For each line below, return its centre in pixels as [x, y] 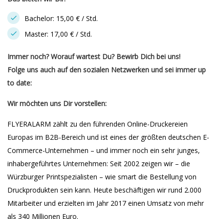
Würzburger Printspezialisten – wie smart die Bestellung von [102, 177]
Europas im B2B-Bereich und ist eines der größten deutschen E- [108, 137]
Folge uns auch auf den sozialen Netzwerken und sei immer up [107, 70]
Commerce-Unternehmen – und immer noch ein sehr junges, [104, 150]
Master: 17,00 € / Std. [58, 34]
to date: [20, 83]
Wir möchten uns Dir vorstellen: [57, 103]
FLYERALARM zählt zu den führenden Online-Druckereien [98, 124]
